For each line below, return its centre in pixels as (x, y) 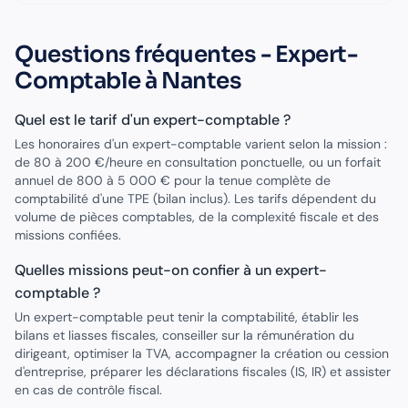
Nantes (202, 81)
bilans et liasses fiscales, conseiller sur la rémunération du (184, 335)
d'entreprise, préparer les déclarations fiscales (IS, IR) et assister (203, 372)
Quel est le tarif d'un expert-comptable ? (153, 120)
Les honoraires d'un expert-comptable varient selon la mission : (201, 144)
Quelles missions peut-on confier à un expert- (171, 270)
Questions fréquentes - (145, 54)
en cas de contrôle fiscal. (88, 390)
